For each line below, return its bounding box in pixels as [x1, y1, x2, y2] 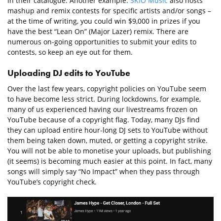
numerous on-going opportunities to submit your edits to [7, 37, 196, 46]
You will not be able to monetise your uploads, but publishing [7, 146, 211, 155]
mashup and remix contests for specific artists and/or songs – [7, 5, 211, 15]
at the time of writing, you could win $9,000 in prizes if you [7, 16, 200, 26]
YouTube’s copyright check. [7, 177, 97, 186]
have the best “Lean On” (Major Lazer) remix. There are [7, 26, 188, 36]
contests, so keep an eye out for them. [7, 47, 133, 57]
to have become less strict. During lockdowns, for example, [7, 94, 201, 104]
